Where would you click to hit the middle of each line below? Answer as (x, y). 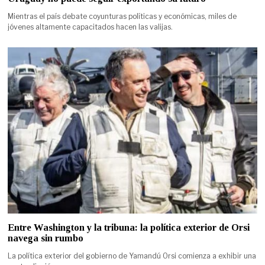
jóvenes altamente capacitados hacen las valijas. (91, 27)
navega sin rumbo (46, 238)
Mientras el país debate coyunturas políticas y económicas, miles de (122, 16)
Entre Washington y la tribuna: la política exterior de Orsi (129, 227)
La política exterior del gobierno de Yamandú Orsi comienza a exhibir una (132, 256)
